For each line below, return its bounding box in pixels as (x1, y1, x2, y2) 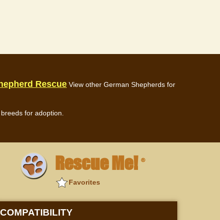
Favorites (69, 178, 100, 187)
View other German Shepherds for (69, 81, 175, 88)
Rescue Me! (55, 152, 141, 174)
